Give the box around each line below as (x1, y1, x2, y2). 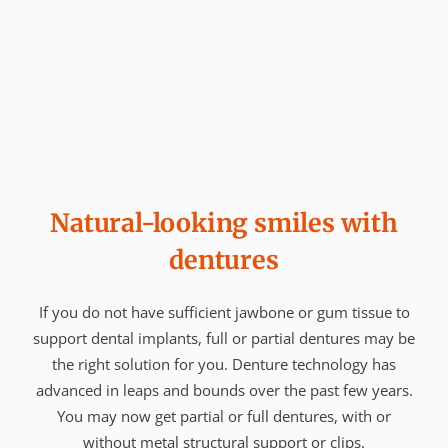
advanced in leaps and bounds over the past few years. (35, 379, 413, 400)
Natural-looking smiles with (50, 206, 398, 239)
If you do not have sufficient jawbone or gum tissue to (38, 301, 410, 322)
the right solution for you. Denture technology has (52, 353, 396, 374)
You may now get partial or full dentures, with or (57, 405, 391, 426)
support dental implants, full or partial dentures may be (33, 327, 415, 348)
